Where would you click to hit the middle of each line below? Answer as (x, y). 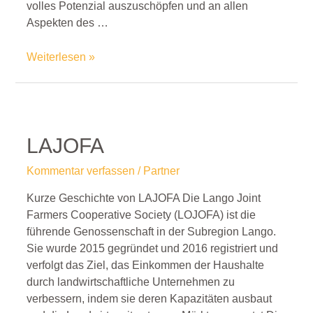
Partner (161, 171)
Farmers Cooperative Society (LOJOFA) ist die (141, 214)
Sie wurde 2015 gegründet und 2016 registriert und (152, 248)
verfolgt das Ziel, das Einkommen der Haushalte (145, 265)
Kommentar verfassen (80, 171)
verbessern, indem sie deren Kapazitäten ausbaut (149, 298)
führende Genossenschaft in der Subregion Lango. (151, 231)
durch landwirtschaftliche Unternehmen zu (130, 282)
